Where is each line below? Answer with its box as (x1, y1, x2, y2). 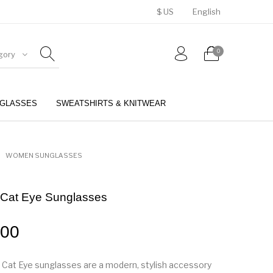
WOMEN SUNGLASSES (5, 151, 82, 160)
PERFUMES (83, 138, 128, 148)
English (193, 7, 221, 16)
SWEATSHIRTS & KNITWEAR (56, 98, 166, 108)
